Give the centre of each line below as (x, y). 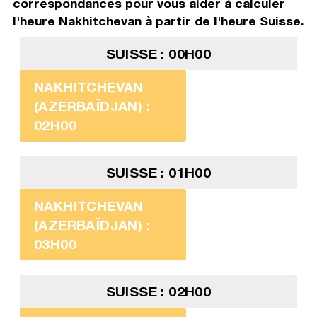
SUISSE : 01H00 (158, 173)
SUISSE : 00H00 (158, 54)
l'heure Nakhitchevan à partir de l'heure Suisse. (158, 21)
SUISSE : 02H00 (158, 292)
